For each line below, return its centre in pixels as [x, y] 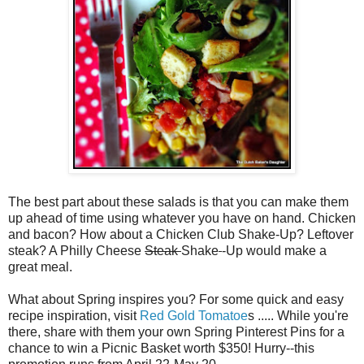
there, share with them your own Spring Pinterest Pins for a [176, 331]
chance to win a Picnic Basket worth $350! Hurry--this [161, 348]
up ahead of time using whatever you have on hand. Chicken [182, 218]
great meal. [40, 266]
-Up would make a [274, 250]
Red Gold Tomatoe [192, 315]
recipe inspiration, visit [72, 315]
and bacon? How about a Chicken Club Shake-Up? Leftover [181, 234]
